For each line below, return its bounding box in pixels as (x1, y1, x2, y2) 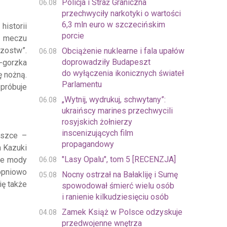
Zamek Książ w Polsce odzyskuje (61, 207, 182, 217)
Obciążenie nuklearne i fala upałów (61, 46, 184, 56)
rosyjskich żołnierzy (61, 117, 132, 127)
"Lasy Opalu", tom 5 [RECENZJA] (61, 155, 176, 165)
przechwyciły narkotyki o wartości (61, 9, 181, 19)
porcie (61, 31, 84, 41)
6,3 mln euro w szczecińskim (61, 20, 165, 30)
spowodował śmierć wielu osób (61, 181, 174, 191)
